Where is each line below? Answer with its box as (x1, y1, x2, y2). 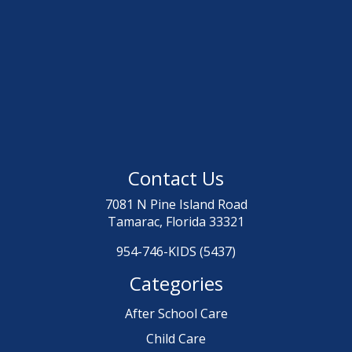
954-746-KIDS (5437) (116, 242, 236, 260)
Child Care (146, 329, 206, 347)
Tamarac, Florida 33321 (108, 212, 244, 230)
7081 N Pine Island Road (104, 195, 247, 213)
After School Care (124, 304, 228, 322)
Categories (129, 269, 223, 296)
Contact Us (128, 164, 224, 191)
